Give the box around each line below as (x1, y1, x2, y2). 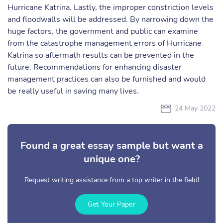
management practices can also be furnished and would (7, 74, 206, 85)
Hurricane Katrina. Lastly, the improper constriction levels (7, 2, 214, 13)
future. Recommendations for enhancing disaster (7, 62, 182, 73)
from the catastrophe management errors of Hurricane (7, 38, 202, 49)
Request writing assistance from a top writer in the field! (24, 175, 199, 185)
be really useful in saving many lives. (7, 86, 141, 97)
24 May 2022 (175, 104, 216, 113)
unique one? (83, 152, 140, 166)
